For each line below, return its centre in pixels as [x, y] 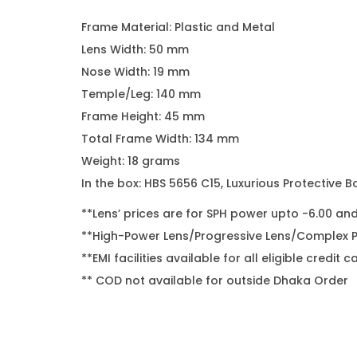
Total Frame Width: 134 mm [160, 139]
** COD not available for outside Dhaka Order [215, 280]
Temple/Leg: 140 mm [141, 94]
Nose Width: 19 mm [135, 72]
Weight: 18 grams [131, 161]
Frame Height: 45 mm [143, 116]
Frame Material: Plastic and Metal [178, 27]
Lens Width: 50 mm [135, 49]
